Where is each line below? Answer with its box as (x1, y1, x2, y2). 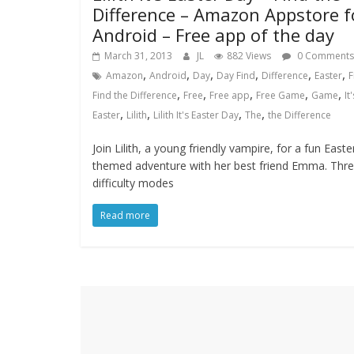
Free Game (256, 88, 305, 102)
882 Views (227, 49, 271, 62)
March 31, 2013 (104, 49, 172, 62)
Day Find (217, 69, 255, 82)
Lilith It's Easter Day (153, 108, 239, 122)
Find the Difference (92, 88, 177, 102)
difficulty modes (92, 175, 174, 190)
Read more (100, 209, 150, 222)
